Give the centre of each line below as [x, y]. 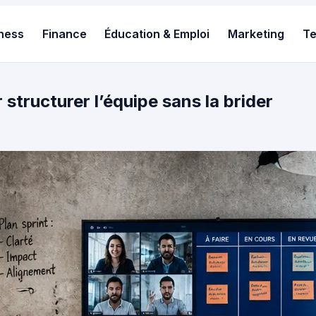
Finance [64, 34]
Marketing [256, 34]
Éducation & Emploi [157, 34]
